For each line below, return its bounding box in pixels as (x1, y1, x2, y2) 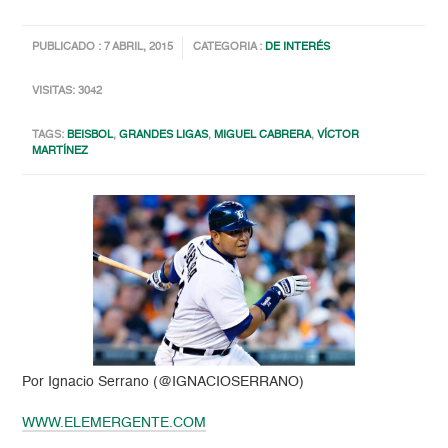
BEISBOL (67, 130, 114, 142)
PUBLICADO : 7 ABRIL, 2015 (32, 42, 174, 54)
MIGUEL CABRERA (214, 130, 312, 142)
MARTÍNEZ (32, 146, 89, 158)
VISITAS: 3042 (32, 86, 103, 98)
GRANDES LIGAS (119, 130, 209, 142)
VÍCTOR (317, 130, 360, 142)
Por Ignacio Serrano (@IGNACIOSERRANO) (22, 375, 305, 390)
